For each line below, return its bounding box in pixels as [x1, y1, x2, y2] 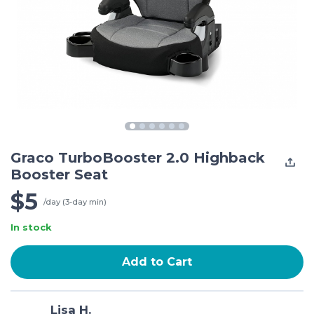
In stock [11, 221, 52, 233]
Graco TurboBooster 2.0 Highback [11, 149, 265, 166]
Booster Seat [11, 166, 108, 183]
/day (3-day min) [43, 196, 107, 207]
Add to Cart [122, 255, 192, 268]
